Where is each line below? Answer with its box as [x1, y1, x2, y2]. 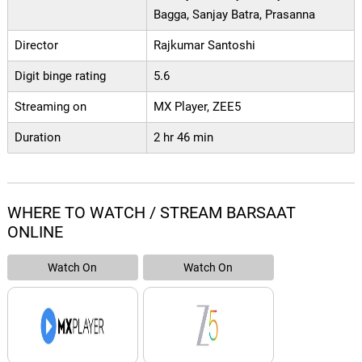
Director [14, 38, 58, 53]
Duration [14, 130, 61, 145]
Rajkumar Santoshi [153, 38, 255, 53]
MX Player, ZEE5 [153, 99, 241, 114]
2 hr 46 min [153, 130, 213, 145]
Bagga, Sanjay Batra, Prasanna [153, 7, 315, 22]
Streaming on [14, 99, 86, 114]
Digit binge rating [14, 69, 106, 83]
